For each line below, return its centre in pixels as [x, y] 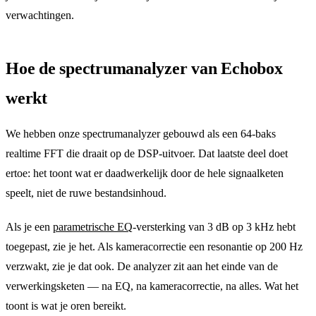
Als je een [29, 226]
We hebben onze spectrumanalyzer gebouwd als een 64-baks [141, 133]
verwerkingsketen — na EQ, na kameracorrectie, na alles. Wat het [152, 286]
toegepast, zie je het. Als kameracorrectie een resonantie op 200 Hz [154, 246]
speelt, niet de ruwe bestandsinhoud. [86, 193]
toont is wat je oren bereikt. [66, 305]
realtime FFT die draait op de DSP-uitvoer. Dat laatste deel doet [147, 153]
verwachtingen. [40, 15]
